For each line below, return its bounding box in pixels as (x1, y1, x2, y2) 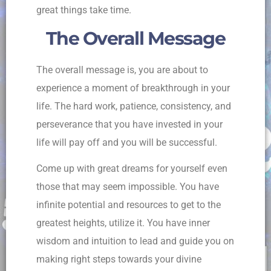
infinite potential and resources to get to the (36, 199, 221, 211)
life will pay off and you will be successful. (36, 137, 220, 149)
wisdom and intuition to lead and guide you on (36, 235, 234, 247)
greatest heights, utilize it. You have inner (36, 217, 210, 229)
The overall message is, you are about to (36, 64, 208, 76)
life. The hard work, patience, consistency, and (36, 100, 231, 113)
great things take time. (36, 4, 131, 16)
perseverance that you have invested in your (36, 119, 223, 131)
